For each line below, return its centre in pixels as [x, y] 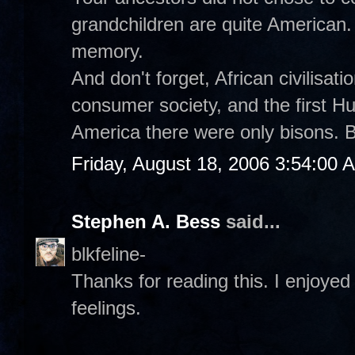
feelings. [106, 307]
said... [250, 221]
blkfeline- [109, 254]
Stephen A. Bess [146, 221]
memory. [107, 51]
